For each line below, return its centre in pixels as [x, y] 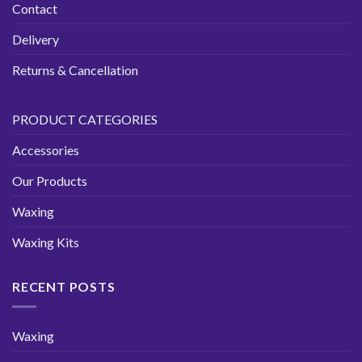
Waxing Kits [46, 242]
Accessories [46, 149]
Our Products [50, 180]
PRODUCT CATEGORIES [85, 119]
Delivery [36, 39]
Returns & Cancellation [75, 69]
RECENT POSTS [64, 286]
